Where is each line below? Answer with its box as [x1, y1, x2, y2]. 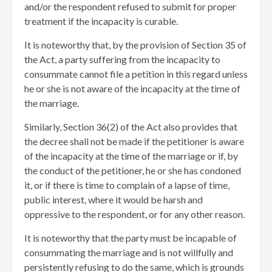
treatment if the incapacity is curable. [24, 15, 178, 27]
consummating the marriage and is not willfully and [24, 246, 233, 258]
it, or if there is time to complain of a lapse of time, [24, 178, 229, 191]
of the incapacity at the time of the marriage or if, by [24, 149, 238, 161]
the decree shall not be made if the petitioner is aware [24, 135, 244, 147]
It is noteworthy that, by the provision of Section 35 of [24, 38, 246, 50]
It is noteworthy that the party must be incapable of [24, 231, 237, 243]
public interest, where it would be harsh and [24, 193, 203, 205]
